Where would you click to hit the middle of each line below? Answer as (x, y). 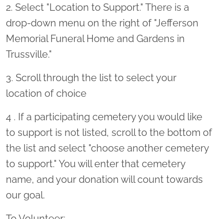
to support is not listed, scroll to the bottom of (109, 133)
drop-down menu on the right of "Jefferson (102, 23)
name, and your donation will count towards (104, 180)
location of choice (46, 94)
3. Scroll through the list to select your (91, 78)
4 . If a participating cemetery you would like (104, 117)
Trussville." (29, 55)
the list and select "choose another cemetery (107, 148)
